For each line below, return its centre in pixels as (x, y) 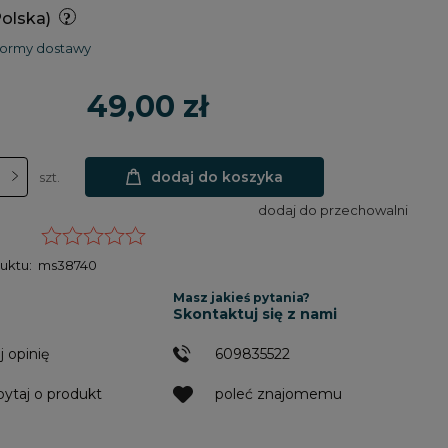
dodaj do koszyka (217, 176)
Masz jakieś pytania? (241, 297)
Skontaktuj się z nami (254, 314)
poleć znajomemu (278, 394)
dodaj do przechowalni (332, 210)
